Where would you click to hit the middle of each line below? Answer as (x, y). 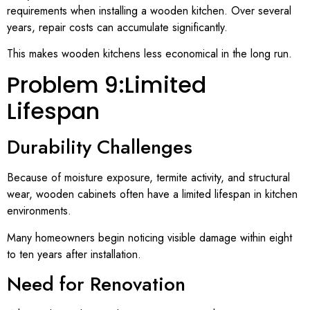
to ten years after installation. (74, 254)
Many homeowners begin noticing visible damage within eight (149, 237)
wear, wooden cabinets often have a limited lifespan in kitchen (152, 194)
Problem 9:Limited (107, 85)
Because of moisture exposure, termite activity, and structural (148, 178)
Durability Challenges (100, 147)
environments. (39, 211)
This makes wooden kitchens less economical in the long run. (149, 53)
